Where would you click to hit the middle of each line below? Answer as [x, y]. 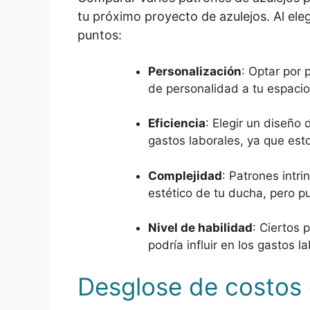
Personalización [195, 71]
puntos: [100, 35]
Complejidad [185, 175]
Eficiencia [177, 123]
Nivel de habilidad [200, 228]
